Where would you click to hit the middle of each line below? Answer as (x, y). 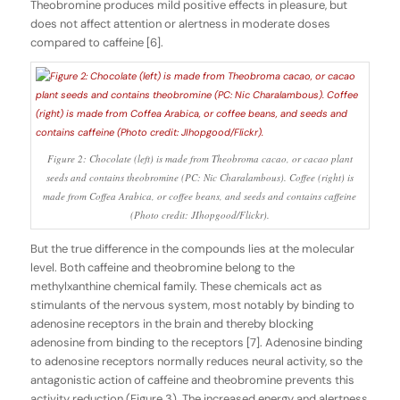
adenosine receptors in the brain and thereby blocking (171, 324)
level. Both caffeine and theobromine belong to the (162, 268)
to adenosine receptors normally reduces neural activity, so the (196, 362)
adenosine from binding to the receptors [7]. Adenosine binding (196, 343)
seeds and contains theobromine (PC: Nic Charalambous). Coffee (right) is (200, 177)
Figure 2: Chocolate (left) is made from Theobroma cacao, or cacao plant (200, 158)
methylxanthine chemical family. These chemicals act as (176, 287)
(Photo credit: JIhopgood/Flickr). (200, 214)
